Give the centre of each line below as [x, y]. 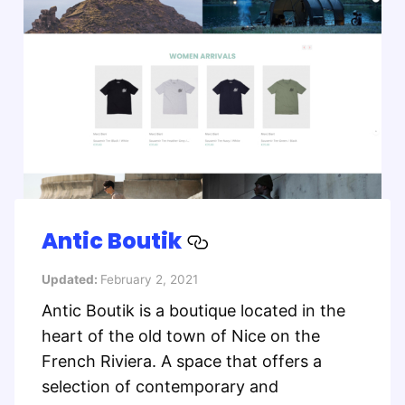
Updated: [71, 279]
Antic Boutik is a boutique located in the [193, 310]
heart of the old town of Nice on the [181, 335]
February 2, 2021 [149, 279]
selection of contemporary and [160, 386]
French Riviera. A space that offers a [182, 361]
